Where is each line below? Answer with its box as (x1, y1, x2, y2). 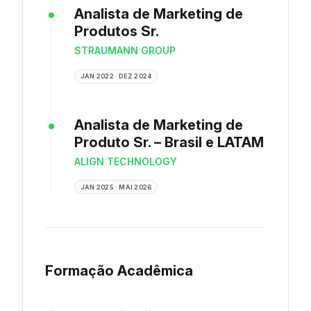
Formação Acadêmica (45, 262, 193, 280)
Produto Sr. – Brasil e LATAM (74, 133, 264, 151)
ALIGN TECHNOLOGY (74, 155, 177, 167)
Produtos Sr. (74, 23, 159, 40)
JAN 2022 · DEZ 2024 (81, 72, 152, 81)
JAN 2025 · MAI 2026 (81, 183, 152, 191)
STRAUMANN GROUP (74, 44, 176, 57)
